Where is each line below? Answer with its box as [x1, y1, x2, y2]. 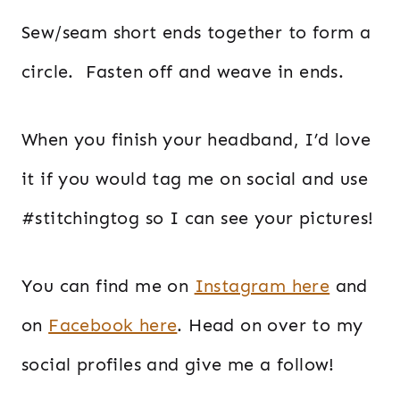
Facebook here [48, 313, 178, 336]
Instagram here [194, 274, 330, 296]
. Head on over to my [177, 313, 363, 336]
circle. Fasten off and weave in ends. [21, 60, 345, 82]
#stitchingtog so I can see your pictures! [21, 206, 374, 229]
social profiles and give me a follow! [21, 353, 335, 375]
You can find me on [21, 274, 195, 296]
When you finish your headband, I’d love [21, 128, 371, 150]
